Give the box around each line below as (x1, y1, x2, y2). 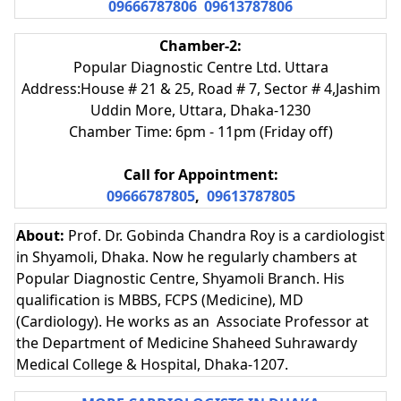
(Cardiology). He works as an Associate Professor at (16, 311, 369, 331)
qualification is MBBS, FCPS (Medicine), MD (16, 289, 303, 310)
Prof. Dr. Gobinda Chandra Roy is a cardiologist (68, 225, 385, 245)
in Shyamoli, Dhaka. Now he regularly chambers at (16, 246, 357, 267)
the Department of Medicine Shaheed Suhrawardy (16, 332, 357, 353)
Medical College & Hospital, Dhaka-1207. (16, 354, 288, 374)
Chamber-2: (159, 35, 242, 55)
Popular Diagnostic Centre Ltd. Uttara (73, 56, 328, 77)
